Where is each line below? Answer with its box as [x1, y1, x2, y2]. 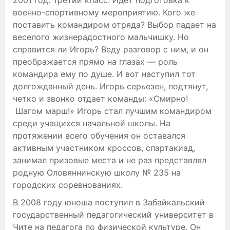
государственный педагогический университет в [13, 209, 214, 220]
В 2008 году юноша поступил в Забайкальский [13, 197, 205, 208]
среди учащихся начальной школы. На [13, 118, 170, 129]
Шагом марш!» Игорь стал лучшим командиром [13, 106, 212, 117]
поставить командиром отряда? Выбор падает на [13, 20, 216, 30]
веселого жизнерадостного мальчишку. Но [13, 32, 189, 43]
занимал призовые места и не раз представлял [13, 155, 206, 166]
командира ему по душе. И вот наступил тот [13, 69, 196, 80]
